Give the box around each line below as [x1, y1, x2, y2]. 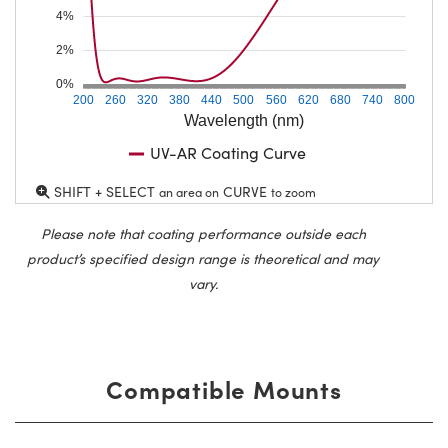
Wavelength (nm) [184, 112, 305, 130]
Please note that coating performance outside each [40, 224, 366, 244]
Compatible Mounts [106, 372, 342, 406]
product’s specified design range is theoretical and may [27, 249, 379, 269]
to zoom [271, 184, 316, 201]
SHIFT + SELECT [50, 182, 159, 202]
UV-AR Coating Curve [150, 142, 306, 164]
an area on [159, 184, 219, 201]
